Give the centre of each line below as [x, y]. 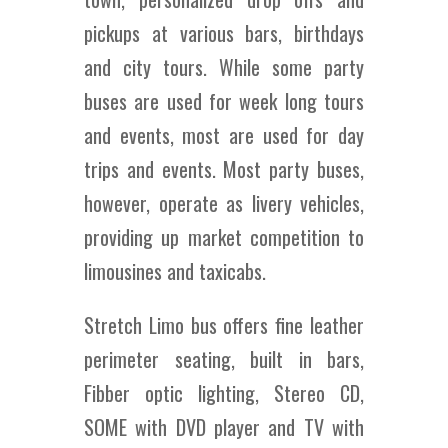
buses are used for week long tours [224, 101]
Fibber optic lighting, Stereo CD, [224, 393]
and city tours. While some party [224, 67]
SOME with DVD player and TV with [224, 427]
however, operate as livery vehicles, [224, 203]
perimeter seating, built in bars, [224, 359]
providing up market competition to [224, 237]
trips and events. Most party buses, [224, 169]
